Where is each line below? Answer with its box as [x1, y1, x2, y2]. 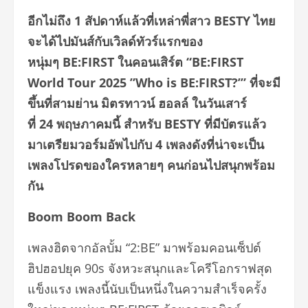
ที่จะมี [246, 74, 280, 91]
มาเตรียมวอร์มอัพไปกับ [27, 136, 155, 153]
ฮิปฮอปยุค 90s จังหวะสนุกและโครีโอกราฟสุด [27, 260, 272, 276]
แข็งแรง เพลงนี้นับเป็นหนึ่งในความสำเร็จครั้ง [27, 280, 267, 297]
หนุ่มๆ [27, 54, 63, 70]
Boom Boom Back [27, 208, 135, 225]
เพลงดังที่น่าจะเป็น [162, 136, 264, 153]
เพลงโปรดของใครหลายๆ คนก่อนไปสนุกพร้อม [27, 157, 275, 173]
